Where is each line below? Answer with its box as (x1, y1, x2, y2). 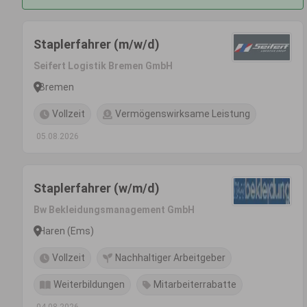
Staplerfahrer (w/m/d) (34, 181, 160, 195)
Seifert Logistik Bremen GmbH (34, 60, 173, 71)
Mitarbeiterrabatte (153, 279, 236, 290)
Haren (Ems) (39, 225, 94, 236)
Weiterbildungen (53, 279, 125, 290)
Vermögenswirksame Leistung (115, 108, 250, 119)
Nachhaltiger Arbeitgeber (115, 252, 225, 263)
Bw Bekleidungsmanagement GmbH (34, 204, 195, 215)
